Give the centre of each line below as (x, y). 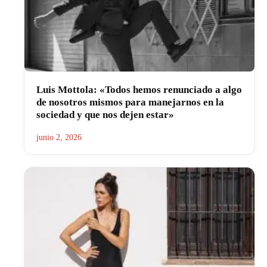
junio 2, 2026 (59, 137)
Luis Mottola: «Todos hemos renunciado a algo (139, 89)
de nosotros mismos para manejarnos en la (130, 102)
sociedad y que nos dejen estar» (105, 114)
